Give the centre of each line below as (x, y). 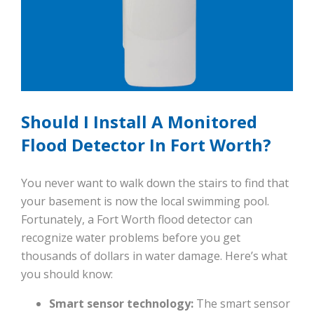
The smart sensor (242, 304)
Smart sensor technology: (121, 304)
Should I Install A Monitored (139, 122)
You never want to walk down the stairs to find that (155, 183)
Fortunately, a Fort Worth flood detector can (137, 220)
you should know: (67, 274)
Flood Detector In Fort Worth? (146, 145)
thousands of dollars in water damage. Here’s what (154, 256)
